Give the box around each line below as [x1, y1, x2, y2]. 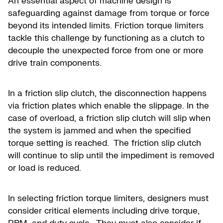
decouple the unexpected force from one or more [8, 45, 204, 56]
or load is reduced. [8, 163, 81, 173]
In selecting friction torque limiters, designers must [8, 193, 209, 204]
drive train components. [8, 58, 102, 68]
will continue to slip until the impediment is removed [8, 150, 214, 161]
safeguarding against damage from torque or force [8, 8, 210, 18]
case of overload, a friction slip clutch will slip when [8, 113, 211, 123]
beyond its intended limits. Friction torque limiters [8, 20, 204, 31]
